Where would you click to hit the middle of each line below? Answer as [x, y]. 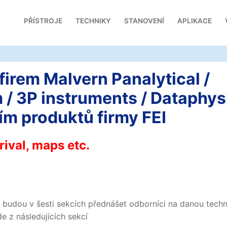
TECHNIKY [93, 21]
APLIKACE [195, 21]
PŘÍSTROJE [43, 21]
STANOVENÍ [144, 21]
